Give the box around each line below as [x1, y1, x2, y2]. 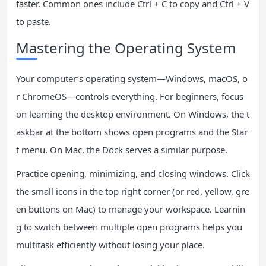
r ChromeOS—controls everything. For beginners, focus [16, 90, 243, 102]
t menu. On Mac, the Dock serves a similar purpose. [16, 144, 227, 156]
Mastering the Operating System [16, 38, 236, 58]
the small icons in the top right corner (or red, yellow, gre [16, 185, 249, 197]
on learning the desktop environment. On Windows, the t [16, 108, 249, 120]
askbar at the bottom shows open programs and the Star [16, 126, 248, 138]
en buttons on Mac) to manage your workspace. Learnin [16, 203, 245, 215]
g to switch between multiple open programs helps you [16, 221, 242, 233]
